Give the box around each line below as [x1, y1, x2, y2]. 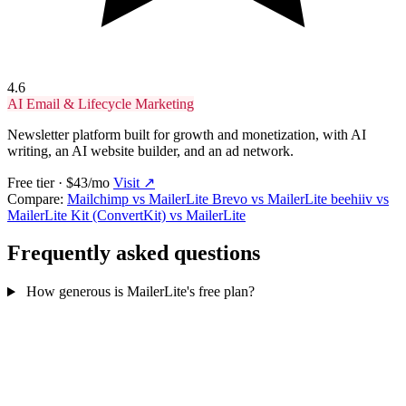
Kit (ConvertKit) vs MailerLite [71, 207, 246, 223]
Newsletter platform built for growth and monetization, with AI [7, 126, 366, 142]
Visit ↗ [113, 174, 155, 190]
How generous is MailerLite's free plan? [22, 284, 255, 300]
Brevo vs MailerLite [212, 190, 331, 207]
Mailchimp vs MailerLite [67, 190, 212, 207]
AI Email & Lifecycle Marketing [7, 95, 194, 111]
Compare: [7, 190, 63, 207]
